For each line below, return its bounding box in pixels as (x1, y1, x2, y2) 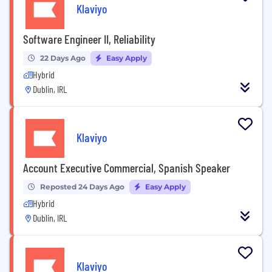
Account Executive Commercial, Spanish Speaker (23, 160, 230, 175)
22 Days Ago (40, 53, 86, 63)
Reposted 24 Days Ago (40, 182, 124, 191)
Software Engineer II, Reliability (23, 31, 155, 46)
